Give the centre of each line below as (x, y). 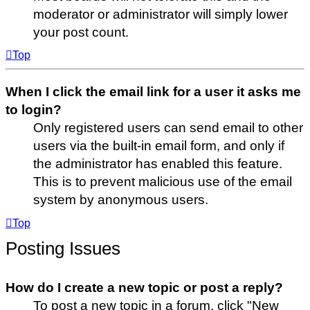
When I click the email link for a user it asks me (153, 92)
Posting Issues (63, 248)
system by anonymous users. (121, 200)
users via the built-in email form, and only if (159, 146)
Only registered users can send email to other (168, 128)
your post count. (81, 32)
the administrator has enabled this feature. (158, 164)
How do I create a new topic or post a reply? (144, 287)
